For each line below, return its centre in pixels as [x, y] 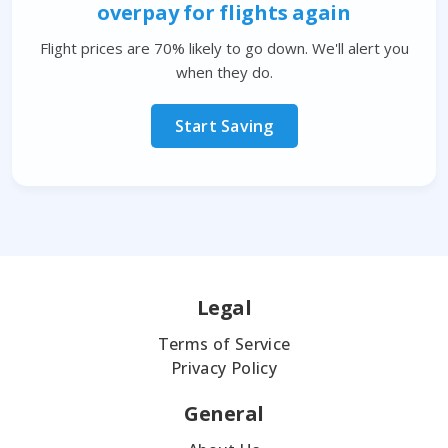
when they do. [224, 72]
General [224, 414]
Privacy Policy [224, 368]
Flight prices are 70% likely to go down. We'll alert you [224, 48]
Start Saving [224, 126]
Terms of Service [224, 344]
